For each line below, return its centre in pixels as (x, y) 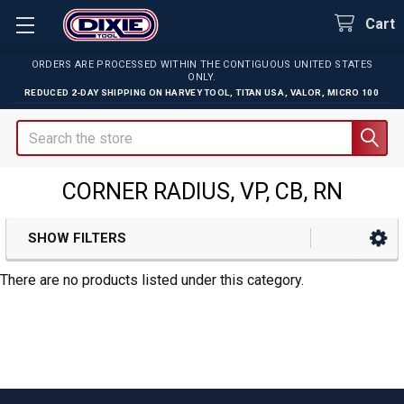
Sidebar (69, 266)
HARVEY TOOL (197, 92)
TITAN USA (260, 92)
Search (38, 130)
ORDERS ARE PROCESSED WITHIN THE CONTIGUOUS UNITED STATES (202, 64)
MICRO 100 (353, 92)
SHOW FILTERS (77, 238)
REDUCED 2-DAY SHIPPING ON (94, 92)
